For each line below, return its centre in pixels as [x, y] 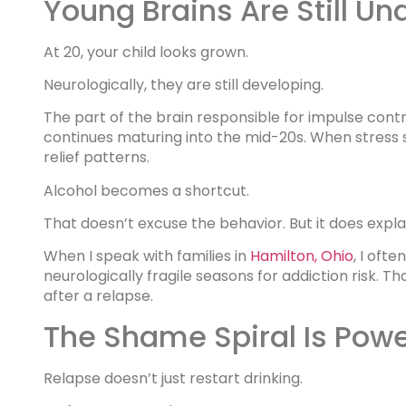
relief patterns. [97, 158]
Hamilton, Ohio [302, 256]
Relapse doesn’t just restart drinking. [173, 378]
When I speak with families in [147, 256]
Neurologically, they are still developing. [184, 84]
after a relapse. [98, 296]
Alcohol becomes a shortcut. [146, 190]
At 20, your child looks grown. [146, 52]
